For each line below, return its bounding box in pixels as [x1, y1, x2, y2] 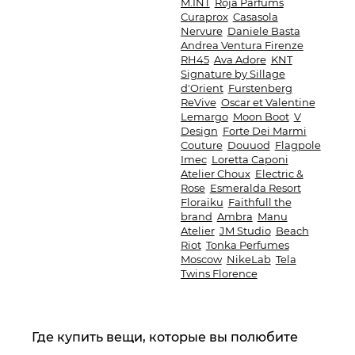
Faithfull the [227, 196, 292, 208]
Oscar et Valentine [220, 96, 315, 109]
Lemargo [180, 110, 228, 123]
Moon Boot [232, 110, 289, 123]
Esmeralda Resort [209, 181, 301, 194]
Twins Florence [180, 267, 258, 280]
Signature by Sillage [180, 67, 285, 80]
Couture [180, 139, 223, 151]
